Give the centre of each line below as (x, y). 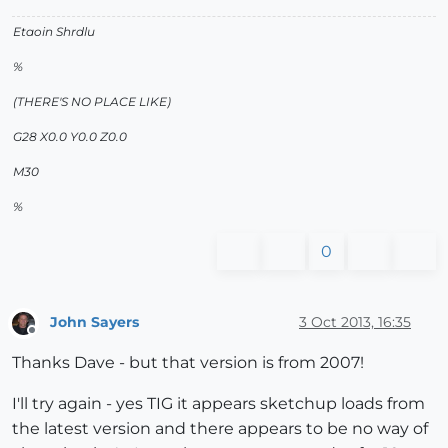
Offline (50, 338)
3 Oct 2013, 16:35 (355, 322)
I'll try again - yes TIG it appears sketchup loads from (218, 403)
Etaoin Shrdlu (54, 31)
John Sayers (94, 322)
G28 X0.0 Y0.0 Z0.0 (70, 136)
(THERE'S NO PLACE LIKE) (92, 101)
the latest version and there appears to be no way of (220, 428)
